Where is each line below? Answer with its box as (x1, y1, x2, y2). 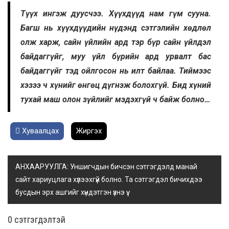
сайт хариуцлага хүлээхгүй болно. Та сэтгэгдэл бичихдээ (15, 175, 202, 184)
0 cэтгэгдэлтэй (8, 214, 65, 225)
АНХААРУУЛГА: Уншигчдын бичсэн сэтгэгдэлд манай (15, 162, 197, 171)
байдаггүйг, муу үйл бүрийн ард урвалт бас (20, 51, 211, 61)
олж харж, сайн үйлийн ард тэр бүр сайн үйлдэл (20, 37, 211, 47)
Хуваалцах (20, 126, 59, 135)
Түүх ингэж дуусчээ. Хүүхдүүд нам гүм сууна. (20, 8, 211, 18)
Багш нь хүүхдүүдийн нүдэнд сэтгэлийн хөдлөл (20, 22, 211, 33)
